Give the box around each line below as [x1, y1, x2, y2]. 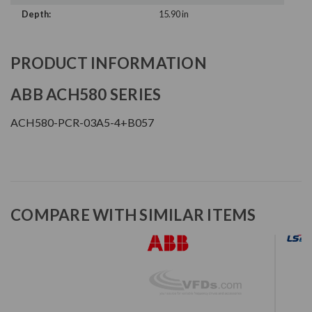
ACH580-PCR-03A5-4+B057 [10, 116, 154, 130]
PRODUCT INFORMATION [10, 54, 206, 73]
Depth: [22, 8, 51, 20]
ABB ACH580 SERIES [10, 85, 162, 104]
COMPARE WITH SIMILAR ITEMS [10, 205, 256, 225]
